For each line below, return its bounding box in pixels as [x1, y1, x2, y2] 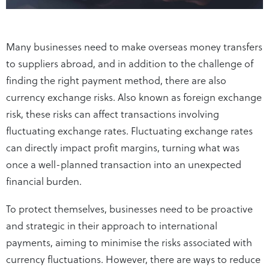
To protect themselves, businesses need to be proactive [6, 201, 253, 216]
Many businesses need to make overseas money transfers [6, 38, 262, 53]
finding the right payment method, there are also [6, 72, 226, 87]
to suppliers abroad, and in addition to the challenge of [6, 55, 253, 70]
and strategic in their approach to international [6, 217, 217, 232]
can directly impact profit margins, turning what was [6, 139, 240, 154]
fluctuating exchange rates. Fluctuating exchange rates [6, 122, 253, 138]
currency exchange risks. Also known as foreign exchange [6, 89, 262, 104]
